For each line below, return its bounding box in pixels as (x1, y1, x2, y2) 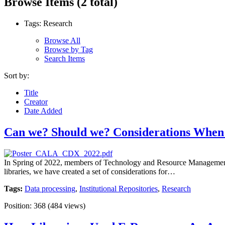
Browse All (44, 36, 80, 45)
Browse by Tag (44, 45, 93, 54)
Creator (24, 97, 48, 106)
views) (62, 201, 85, 210)
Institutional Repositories (79, 184, 158, 193)
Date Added (24, 106, 62, 115)
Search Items (44, 54, 85, 63)
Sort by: (4, 71, 29, 80)
